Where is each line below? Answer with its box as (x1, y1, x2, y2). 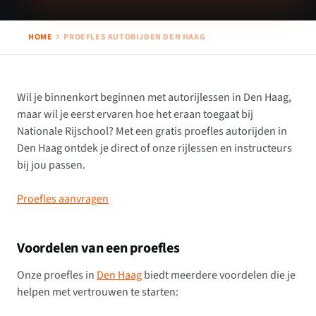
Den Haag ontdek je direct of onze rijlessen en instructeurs (17, 140, 292, 157)
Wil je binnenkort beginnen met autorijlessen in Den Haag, (17, 90, 291, 106)
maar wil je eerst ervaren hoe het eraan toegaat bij (17, 107, 253, 123)
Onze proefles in (17, 267, 97, 284)
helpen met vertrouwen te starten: (17, 284, 178, 300)
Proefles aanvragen (17, 191, 109, 207)
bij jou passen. (17, 157, 85, 174)
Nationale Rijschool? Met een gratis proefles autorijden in (17, 123, 287, 140)
